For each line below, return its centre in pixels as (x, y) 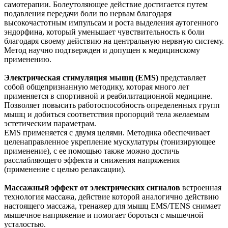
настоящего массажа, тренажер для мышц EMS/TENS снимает (112, 206)
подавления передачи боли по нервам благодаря (88, 13)
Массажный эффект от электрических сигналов (92, 187)
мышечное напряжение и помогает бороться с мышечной (104, 215)
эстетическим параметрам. (50, 123)
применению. (28, 59)
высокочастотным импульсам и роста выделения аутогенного (111, 22)
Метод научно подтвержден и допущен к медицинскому (102, 50)
